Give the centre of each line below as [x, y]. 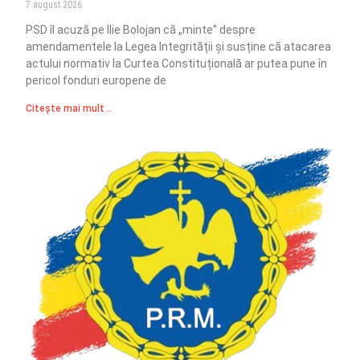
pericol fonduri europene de [96, 80]
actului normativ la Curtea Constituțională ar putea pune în [177, 63]
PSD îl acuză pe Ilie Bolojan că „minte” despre [141, 29]
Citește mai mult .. [69, 108]
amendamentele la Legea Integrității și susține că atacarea [179, 46]
